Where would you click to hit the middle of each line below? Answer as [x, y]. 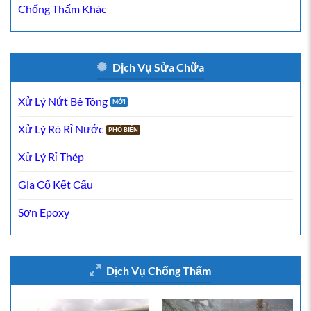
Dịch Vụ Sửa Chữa [158, 67]
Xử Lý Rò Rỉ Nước [61, 128]
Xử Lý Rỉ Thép [51, 156]
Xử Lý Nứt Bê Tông [63, 101]
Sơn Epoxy [44, 212]
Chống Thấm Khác [62, 8]
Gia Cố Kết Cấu [56, 184]
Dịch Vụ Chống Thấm [159, 270]
